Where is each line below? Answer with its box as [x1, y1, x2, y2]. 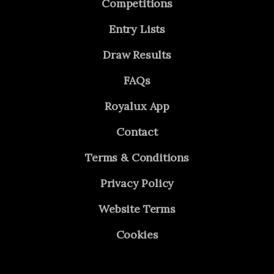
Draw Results [103, 47, 171, 62]
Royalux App [104, 98, 169, 113]
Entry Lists [108, 21, 165, 36]
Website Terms [98, 201, 176, 216]
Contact [116, 124, 158, 139]
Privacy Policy [100, 176, 174, 190]
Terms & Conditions [85, 150, 189, 165]
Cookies [116, 227, 158, 242]
